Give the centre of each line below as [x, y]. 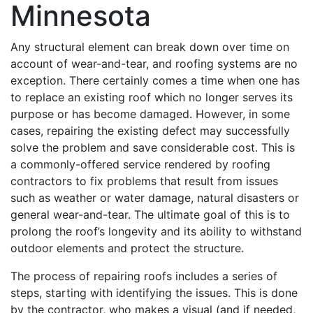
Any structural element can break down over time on [150, 46]
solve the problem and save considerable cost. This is [153, 147]
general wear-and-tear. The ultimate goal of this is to [150, 214]
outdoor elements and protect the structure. [127, 248]
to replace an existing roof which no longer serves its [152, 97]
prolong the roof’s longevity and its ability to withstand [156, 231]
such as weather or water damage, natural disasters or [155, 197]
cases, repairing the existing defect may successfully [150, 130]
